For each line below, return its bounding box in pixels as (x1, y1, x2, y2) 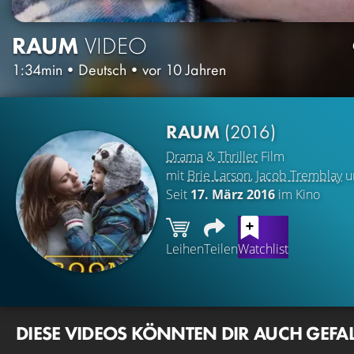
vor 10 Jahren (142, 58, 226, 80)
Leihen (166, 239, 204, 258)
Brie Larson (187, 166, 250, 184)
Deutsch (78, 58, 126, 80)
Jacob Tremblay (256, 166, 342, 184)
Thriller (218, 147, 258, 165)
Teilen (204, 239, 238, 258)
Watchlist (238, 239, 288, 258)
